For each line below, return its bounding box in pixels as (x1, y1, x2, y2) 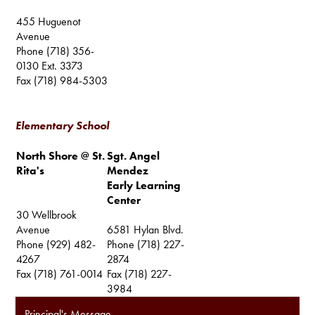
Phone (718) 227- (107, 236, 185, 252)
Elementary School (15, 117, 110, 133)
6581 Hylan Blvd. (107, 221, 184, 237)
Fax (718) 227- (107, 266, 172, 281)
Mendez (107, 162, 149, 178)
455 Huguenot (16, 13, 81, 29)
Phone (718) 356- (16, 43, 95, 58)
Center (107, 192, 141, 207)
